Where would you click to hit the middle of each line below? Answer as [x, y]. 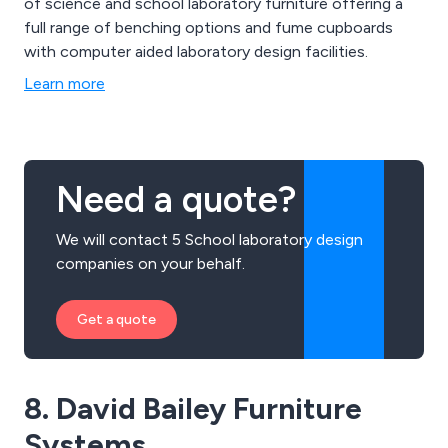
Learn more [64, 83]
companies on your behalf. [150, 263]
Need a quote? [176, 199]
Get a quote [116, 319]
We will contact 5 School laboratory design [209, 239]
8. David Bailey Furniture [193, 408]
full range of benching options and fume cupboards [208, 27]
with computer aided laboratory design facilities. [196, 51]
